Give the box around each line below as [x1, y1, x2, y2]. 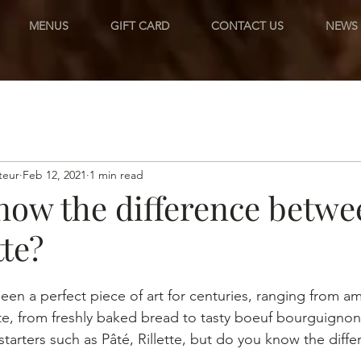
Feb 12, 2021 [23, 167, 86, 182]
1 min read [89, 167, 143, 182]
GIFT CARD [110, 19, 169, 33]
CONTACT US [211, 19, 284, 33]
